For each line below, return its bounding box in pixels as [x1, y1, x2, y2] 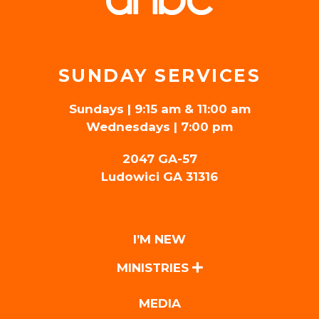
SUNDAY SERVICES [58, 64, 261, 86]
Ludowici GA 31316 [101, 169, 218, 184]
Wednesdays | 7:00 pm [86, 119, 233, 134]
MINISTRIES [116, 260, 192, 275]
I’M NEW [133, 231, 186, 246]
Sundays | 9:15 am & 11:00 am [68, 101, 251, 116]
